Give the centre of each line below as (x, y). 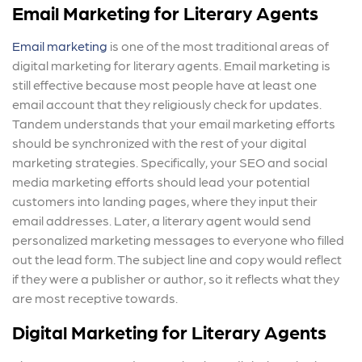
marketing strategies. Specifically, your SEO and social (170, 162)
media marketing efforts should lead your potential (161, 182)
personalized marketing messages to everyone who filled (178, 240)
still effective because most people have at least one (164, 85)
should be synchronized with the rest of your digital (159, 143)
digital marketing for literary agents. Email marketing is (171, 65)
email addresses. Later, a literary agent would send (162, 221)
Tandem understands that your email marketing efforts (174, 124)
